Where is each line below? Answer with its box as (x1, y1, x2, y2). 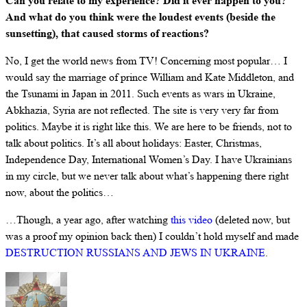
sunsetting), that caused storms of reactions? (5, 25, 209, 40)
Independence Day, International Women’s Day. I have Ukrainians (5, 151, 292, 167)
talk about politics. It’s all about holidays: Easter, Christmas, (5, 135, 262, 150)
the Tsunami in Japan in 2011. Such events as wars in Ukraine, (5, 86, 275, 101)
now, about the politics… (5, 184, 114, 199)
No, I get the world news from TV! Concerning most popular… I (5, 53, 287, 68)
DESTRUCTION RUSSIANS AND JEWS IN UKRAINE (5, 245, 265, 260)
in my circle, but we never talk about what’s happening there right (5, 168, 288, 183)
